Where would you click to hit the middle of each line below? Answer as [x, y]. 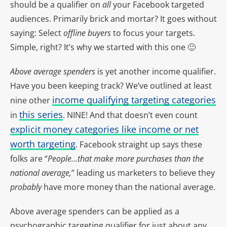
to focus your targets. [154, 33]
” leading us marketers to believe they [143, 173]
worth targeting [43, 144]
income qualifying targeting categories [134, 100]
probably [27, 187]
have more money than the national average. [129, 187]
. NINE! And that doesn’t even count [130, 115]
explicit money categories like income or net [104, 129]
